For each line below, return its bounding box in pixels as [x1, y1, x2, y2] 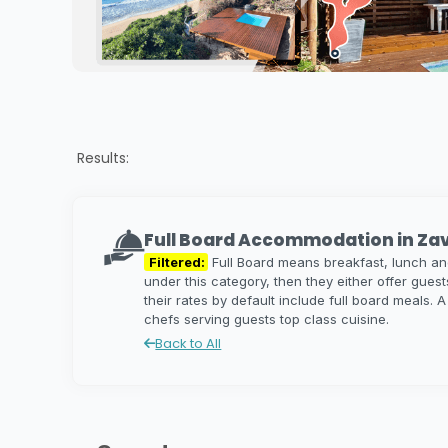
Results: [77, 148, 129, 168]
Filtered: [149, 254, 206, 271]
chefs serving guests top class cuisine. [144, 311, 390, 328]
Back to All [155, 334, 222, 354]
